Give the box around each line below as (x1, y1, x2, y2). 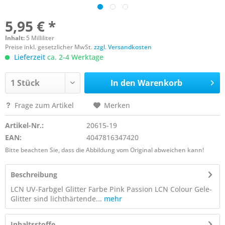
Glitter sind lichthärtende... (11, 194, 102, 203)
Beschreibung (11, 170, 57, 179)
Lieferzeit (14, 52, 45, 62)
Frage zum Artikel (13, 100, 76, 110)
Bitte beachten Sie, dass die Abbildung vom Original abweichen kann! (5, 146, 204, 154)
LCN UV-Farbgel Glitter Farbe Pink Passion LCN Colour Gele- (11, 184, 212, 194)
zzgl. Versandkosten (94, 43, 152, 51)
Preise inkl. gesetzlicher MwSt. (5, 43, 94, 51)
